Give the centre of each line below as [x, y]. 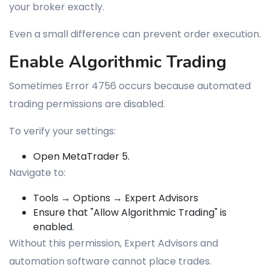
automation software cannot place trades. [110, 261]
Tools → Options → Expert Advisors [116, 198]
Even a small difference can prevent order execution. [135, 34]
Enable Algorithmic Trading [118, 62]
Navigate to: [37, 173]
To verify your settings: [62, 131]
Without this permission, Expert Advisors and [114, 243]
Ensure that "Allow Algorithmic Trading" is [130, 212]
